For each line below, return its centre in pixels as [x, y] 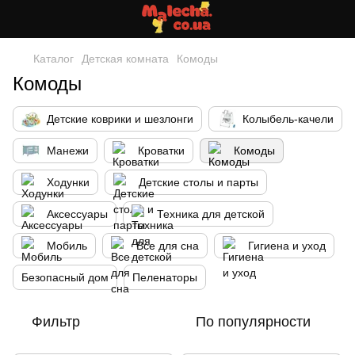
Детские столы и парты [198, 182]
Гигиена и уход [287, 246]
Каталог [53, 59]
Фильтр [56, 322]
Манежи [68, 151]
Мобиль [67, 246]
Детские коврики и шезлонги [120, 119]
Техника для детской [211, 214]
